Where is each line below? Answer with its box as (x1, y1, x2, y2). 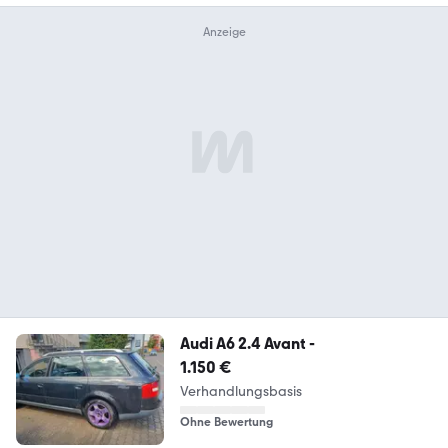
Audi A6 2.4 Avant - (179, 334, 315, 354)
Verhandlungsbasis (179, 383, 302, 401)
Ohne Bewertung (179, 415, 273, 430)
